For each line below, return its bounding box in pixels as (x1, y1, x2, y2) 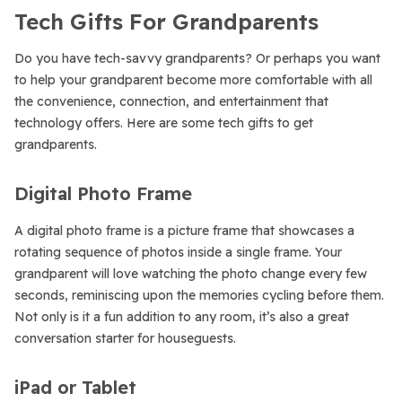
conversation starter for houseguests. (14, 330, 236, 346)
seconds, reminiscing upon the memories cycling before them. (14, 287, 384, 303)
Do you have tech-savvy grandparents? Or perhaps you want (14, 50, 380, 66)
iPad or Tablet (14, 376, 136, 398)
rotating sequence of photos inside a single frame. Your (14, 244, 342, 260)
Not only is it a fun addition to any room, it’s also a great (14, 309, 349, 325)
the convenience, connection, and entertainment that (14, 93, 328, 109)
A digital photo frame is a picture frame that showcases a (14, 223, 354, 239)
